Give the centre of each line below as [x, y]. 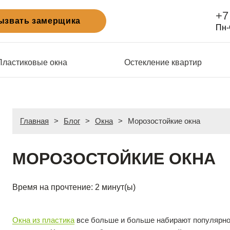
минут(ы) [119, 187]
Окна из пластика [43, 220]
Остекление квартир [163, 62]
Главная [34, 121]
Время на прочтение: [53, 187]
